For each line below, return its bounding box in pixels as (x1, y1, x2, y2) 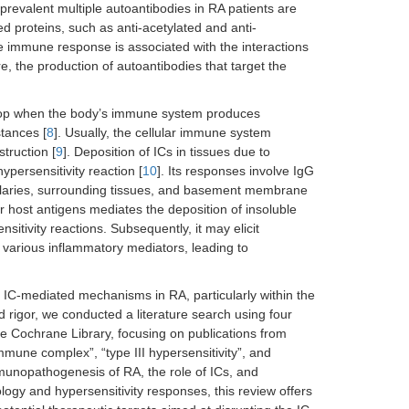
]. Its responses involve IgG (157, 163, 314, 178)
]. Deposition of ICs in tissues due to (63, 144, 270, 159)
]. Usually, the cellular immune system (54, 125, 271, 140)
